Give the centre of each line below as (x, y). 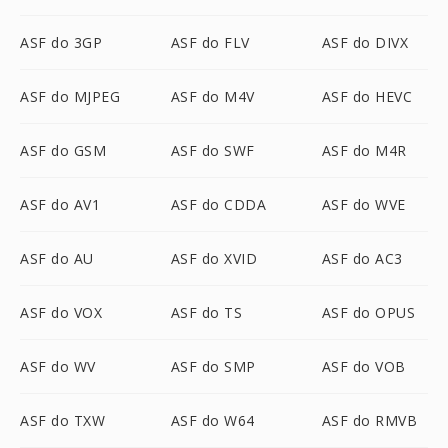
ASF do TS (206, 312)
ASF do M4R (364, 150)
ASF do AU (57, 258)
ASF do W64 (212, 420)
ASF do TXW (62, 420)
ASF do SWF (212, 150)
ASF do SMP (213, 366)
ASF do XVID (214, 258)
